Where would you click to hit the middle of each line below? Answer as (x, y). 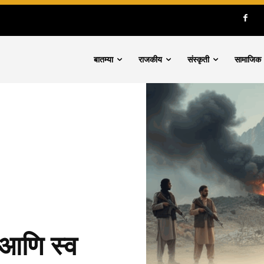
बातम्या (104, 60)
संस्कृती (199, 60)
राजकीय (151, 60)
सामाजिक (248, 60)
